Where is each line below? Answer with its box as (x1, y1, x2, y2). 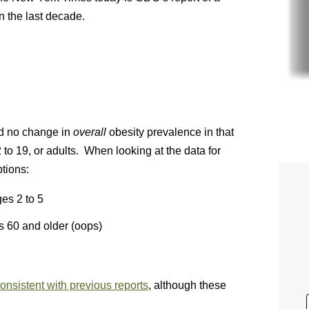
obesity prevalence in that (106, 126, 234, 138)
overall (73, 126, 106, 138)
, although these (148, 279, 226, 291)
